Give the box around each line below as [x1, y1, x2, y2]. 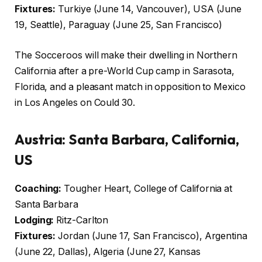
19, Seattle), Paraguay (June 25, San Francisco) [15, 19, 223, 31]
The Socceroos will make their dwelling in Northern [15, 49, 238, 61]
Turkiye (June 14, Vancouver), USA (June [56, 4, 242, 15]
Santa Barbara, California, [68, 130, 240, 148]
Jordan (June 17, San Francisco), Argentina [56, 230, 247, 242]
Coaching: [15, 182, 62, 194]
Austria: [15, 130, 69, 148]
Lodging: [15, 214, 54, 226]
